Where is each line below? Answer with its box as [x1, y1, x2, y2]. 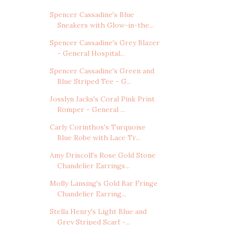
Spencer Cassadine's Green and [49, 66, 154, 76]
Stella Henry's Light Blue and [49, 207, 147, 216]
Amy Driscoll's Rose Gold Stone [49, 151, 156, 160]
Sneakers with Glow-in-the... [57, 21, 154, 30]
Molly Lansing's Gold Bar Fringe [49, 179, 158, 188]
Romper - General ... [57, 105, 125, 115]
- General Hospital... [57, 49, 125, 58]
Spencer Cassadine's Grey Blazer [49, 38, 160, 48]
